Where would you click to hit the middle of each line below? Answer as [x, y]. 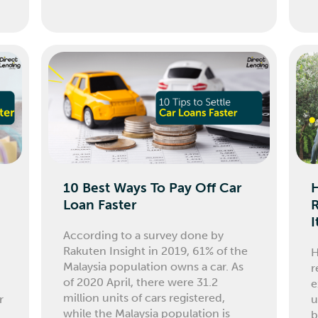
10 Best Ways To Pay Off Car [153, 187]
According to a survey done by [144, 235]
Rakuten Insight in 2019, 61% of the [156, 251]
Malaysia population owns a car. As [154, 266]
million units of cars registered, [144, 297]
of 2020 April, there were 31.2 [141, 282]
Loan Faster [100, 204]
